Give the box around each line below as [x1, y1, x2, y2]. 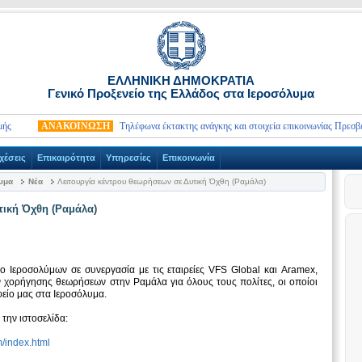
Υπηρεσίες [106, 153, 152, 163]
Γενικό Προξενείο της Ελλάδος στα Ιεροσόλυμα [48, 86, 314, 100]
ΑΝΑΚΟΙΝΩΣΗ [20, 120, 89, 132]
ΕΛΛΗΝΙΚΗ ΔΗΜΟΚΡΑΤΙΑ [107, 74, 255, 87]
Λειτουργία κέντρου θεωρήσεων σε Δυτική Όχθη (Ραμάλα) [56, 177, 266, 186]
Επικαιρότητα [36, 153, 95, 163]
